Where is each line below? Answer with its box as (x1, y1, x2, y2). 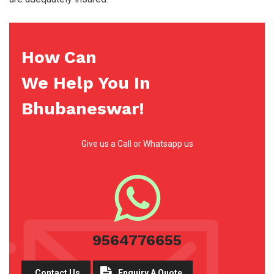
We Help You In (21, 73, 150, 94)
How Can (21, 47, 97, 68)
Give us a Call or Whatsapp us (81, 139, 193, 149)
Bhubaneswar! (21, 98, 144, 119)
